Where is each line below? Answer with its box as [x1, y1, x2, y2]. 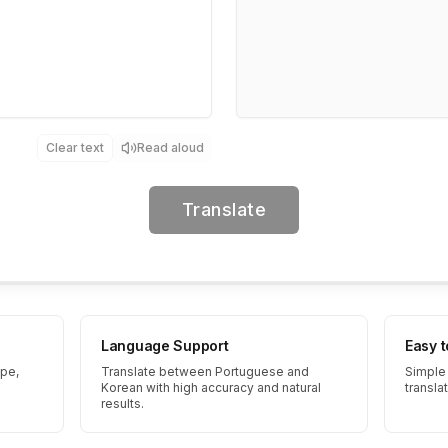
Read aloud [137, 140, 204, 155]
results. [101, 396, 144, 411]
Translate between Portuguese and [101, 364, 309, 379]
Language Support [101, 337, 229, 354]
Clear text [46, 140, 104, 155]
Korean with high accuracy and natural [101, 380, 321, 395]
